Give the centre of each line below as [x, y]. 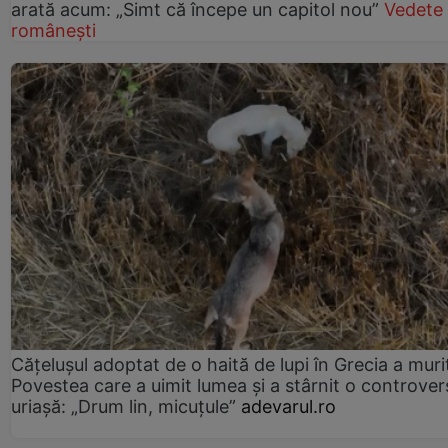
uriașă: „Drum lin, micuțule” [123, 407]
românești [53, 31]
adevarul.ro [288, 407]
